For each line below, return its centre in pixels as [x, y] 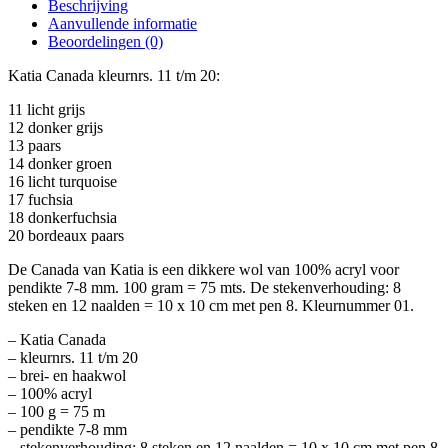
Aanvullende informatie [122, 24]
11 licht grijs [46, 110]
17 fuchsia [40, 200]
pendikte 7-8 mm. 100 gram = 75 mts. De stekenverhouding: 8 [204, 288]
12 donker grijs [55, 128]
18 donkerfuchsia [62, 218]
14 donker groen [60, 164]
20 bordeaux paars [66, 236]
